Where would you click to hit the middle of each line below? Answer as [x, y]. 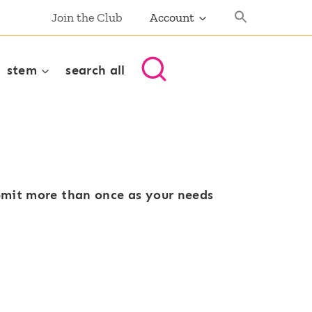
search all [95, 70]
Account [172, 17]
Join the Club [87, 17]
